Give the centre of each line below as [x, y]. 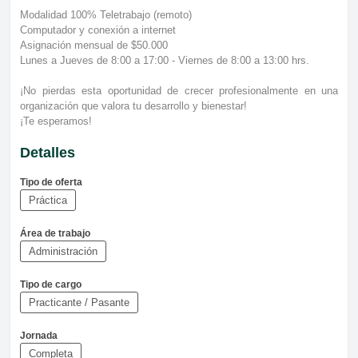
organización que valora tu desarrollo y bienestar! [133, 105]
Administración [63, 251]
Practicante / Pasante [79, 302]
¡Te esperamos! [56, 121]
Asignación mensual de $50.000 [94, 45]
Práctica [48, 200]
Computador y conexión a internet [98, 30]
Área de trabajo [55, 233]
